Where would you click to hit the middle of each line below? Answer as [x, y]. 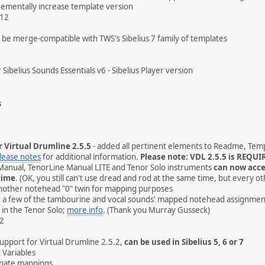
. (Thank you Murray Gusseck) [156, 210]
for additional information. [91, 157]
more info [85, 210]
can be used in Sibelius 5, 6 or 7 [184, 242]
